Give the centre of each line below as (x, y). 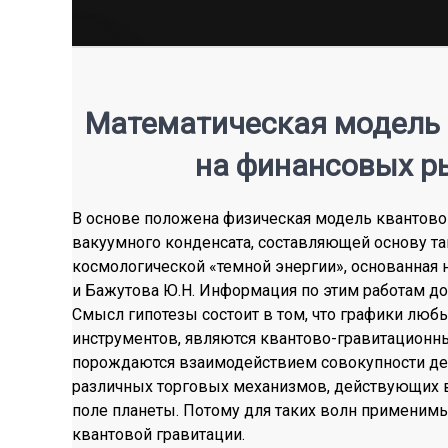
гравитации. (200, 434)
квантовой (114, 434)
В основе (108, 218)
